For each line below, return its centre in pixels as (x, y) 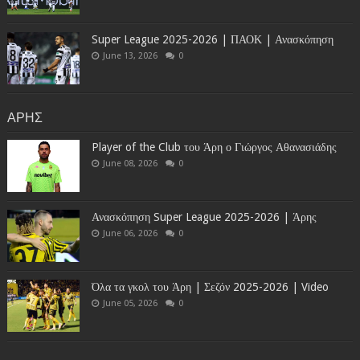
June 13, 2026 (130, 55)
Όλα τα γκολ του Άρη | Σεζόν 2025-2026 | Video (210, 286)
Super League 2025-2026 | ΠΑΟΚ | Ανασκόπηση (212, 39)
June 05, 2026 (130, 303)
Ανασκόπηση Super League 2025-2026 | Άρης (204, 217)
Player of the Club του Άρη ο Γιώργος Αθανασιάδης (214, 147)
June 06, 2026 (130, 233)
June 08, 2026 (130, 163)
